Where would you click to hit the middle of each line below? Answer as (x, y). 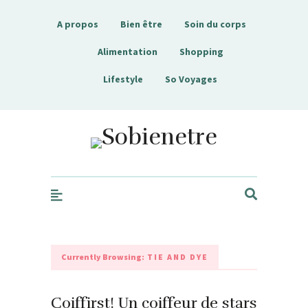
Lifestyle (123, 79)
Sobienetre (148, 136)
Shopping (201, 52)
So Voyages (191, 79)
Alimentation (127, 52)
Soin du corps (215, 24)
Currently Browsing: (103, 257)
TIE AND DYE (176, 257)
